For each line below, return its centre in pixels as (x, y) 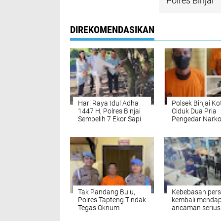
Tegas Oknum (99, 208)
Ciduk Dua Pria (194, 111)
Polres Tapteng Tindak (112, 200)
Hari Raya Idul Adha (108, 103)
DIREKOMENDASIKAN (112, 30)
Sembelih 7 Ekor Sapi (110, 119)
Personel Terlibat (103, 216)
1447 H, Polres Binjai (109, 111)
